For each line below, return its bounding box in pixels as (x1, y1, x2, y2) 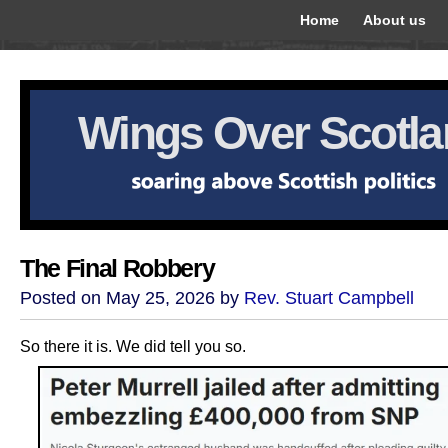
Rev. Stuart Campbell (244, 288, 414, 308)
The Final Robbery (20, 255, 215, 282)
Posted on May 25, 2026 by (20, 288, 244, 308)
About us (363, 12, 426, 28)
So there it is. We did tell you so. (20, 337, 246, 355)
